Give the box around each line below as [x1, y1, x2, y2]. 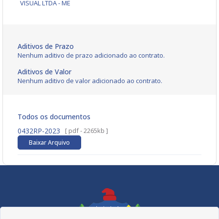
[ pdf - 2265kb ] [65, 126, 108, 135]
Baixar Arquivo [29, 138, 70, 147]
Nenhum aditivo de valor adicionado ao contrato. [18, 76, 162, 86]
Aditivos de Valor [18, 67, 71, 77]
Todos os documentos [18, 112, 90, 122]
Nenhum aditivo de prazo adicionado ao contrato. [18, 51, 165, 60]
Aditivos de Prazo [18, 42, 74, 51]
